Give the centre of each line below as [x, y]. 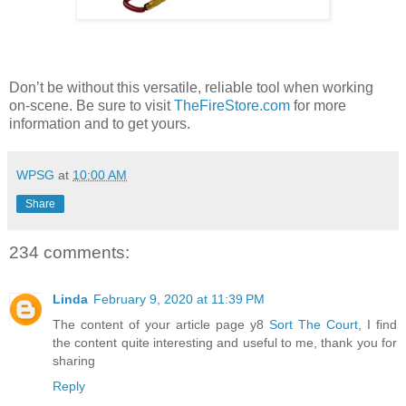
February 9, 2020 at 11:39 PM [179, 299]
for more [318, 105]
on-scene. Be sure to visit [92, 105]
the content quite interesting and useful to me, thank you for [225, 342]
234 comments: [69, 252]
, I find [377, 324]
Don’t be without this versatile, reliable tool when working [191, 87]
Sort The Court [314, 324]
